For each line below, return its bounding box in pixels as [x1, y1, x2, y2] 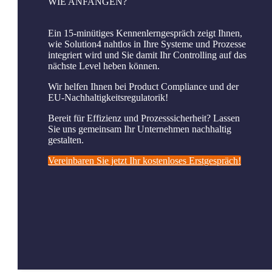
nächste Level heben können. [48, 61, 160, 72]
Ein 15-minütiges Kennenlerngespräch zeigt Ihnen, [48, 28, 242, 39]
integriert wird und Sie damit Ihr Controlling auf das [48, 50, 246, 61]
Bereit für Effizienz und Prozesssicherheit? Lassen [48, 113, 240, 124]
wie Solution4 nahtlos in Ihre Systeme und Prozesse [48, 39, 246, 50]
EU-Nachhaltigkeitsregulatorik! [48, 92, 168, 103]
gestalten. [48, 135, 84, 146]
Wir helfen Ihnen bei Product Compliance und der [48, 81, 239, 92]
